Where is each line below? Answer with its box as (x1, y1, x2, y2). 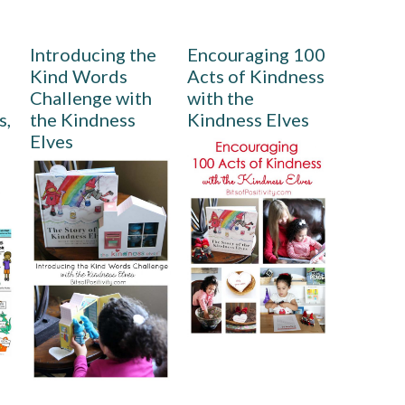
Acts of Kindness (187, 65, 325, 87)
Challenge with (29, 87, 152, 108)
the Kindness (29, 108, 136, 130)
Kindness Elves (187, 108, 310, 130)
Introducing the (29, 43, 156, 65)
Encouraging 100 (187, 43, 326, 65)
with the (187, 87, 255, 108)
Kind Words (29, 65, 127, 87)
